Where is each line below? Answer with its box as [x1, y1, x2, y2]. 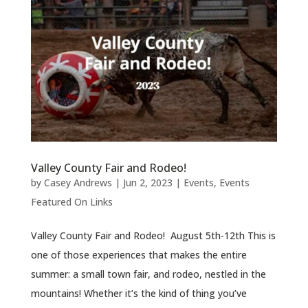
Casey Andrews [43, 175, 112, 189]
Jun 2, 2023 [122, 175, 173, 189]
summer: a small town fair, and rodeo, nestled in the [30, 267, 266, 280]
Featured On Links [30, 195, 113, 208]
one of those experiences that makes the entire [30, 247, 247, 261]
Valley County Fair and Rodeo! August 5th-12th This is [30, 228, 276, 242]
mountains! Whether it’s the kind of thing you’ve [30, 286, 247, 300]
